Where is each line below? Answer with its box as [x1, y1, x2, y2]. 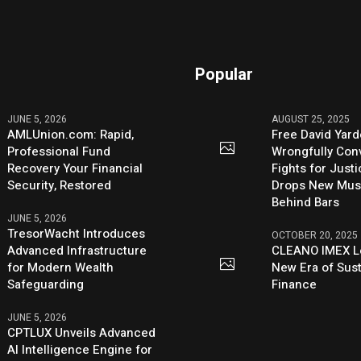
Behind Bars [272, 193, 340, 212]
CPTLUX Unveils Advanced [7, 324, 156, 342]
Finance [272, 276, 317, 294]
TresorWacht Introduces [7, 225, 146, 243]
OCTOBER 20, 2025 [272, 228, 359, 243]
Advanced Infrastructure [7, 242, 147, 260]
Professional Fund [7, 143, 111, 161]
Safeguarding [7, 276, 85, 294]
